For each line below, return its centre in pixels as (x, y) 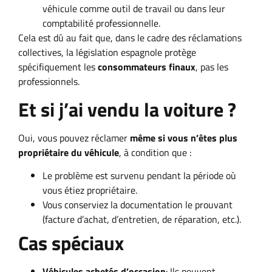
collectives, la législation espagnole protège (107, 53)
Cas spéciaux (71, 243)
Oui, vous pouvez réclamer (74, 138)
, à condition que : (155, 152)
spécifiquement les (58, 67)
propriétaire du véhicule (69, 152)
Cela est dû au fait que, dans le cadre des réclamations (130, 38)
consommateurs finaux (147, 67)
